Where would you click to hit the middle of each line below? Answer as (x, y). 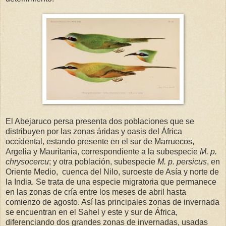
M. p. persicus (182, 161)
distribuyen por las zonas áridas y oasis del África (94, 131)
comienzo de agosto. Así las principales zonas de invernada (112, 202)
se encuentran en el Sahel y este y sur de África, (92, 212)
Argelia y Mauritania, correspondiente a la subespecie (102, 151)
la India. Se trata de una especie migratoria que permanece (111, 182)
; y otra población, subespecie (103, 161)
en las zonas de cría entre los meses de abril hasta (96, 192)
